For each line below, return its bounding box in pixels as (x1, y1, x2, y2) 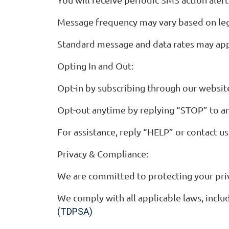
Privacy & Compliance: (57, 148, 148, 159)
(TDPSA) (57, 206, 93, 217)
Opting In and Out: (57, 60, 133, 71)
